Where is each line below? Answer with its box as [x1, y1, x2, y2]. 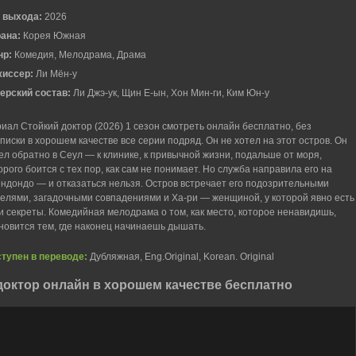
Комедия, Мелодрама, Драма [14, 49, 146, 60]
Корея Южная [23, 30, 86, 41]
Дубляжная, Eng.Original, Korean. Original [87, 251, 274, 262]
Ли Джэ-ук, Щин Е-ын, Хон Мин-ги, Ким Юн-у [73, 87, 269, 99]
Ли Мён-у [36, 68, 77, 79]
